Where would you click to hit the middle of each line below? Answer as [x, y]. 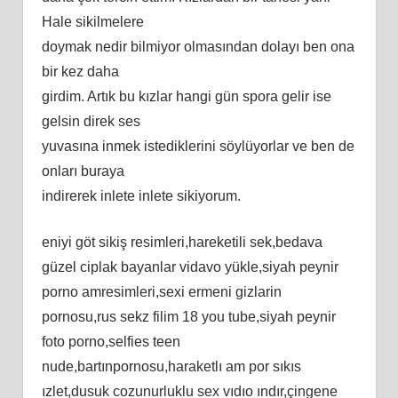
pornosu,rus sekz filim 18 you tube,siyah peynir [188, 316]
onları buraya [83, 171]
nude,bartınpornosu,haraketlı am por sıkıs [171, 366]
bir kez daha [80, 71]
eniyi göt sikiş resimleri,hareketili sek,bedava [182, 242]
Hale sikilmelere [92, 21]
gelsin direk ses [91, 121]
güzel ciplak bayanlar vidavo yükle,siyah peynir [190, 267]
